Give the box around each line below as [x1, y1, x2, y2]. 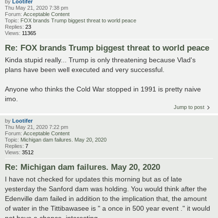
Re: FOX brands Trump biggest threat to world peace [5, 43, 209, 52]
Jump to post [174, 104, 204, 110]
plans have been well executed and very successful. [5, 65, 164, 73]
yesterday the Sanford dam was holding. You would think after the [5, 184, 207, 193]
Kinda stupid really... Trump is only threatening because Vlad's [5, 55, 196, 64]
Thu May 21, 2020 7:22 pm [5, 124, 68, 130]
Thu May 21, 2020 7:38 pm [5, 4, 68, 11]
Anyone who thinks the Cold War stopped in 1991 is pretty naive [5, 85, 201, 93]
